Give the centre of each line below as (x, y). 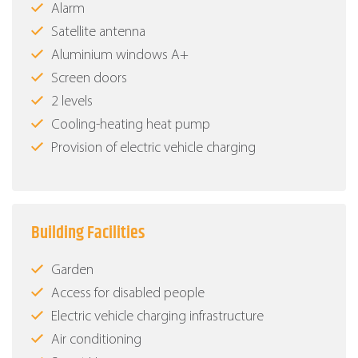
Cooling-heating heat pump (131, 125)
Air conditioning (96, 340)
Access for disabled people (128, 294)
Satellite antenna (98, 33)
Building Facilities (88, 234)
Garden (72, 271)
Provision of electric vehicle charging (153, 149)
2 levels (72, 102)
